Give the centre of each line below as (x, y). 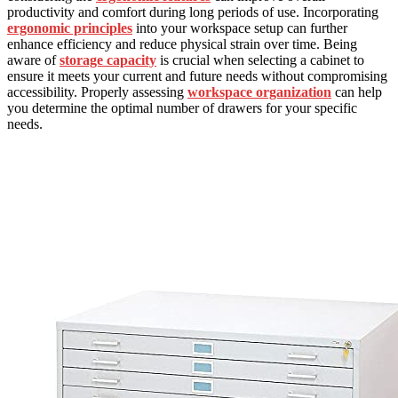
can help (357, 92)
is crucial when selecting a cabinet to (260, 60)
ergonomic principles (70, 28)
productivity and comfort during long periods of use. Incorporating (193, 12)
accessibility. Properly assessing (97, 92)
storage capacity (108, 60)
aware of (33, 60)
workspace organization (259, 92)
